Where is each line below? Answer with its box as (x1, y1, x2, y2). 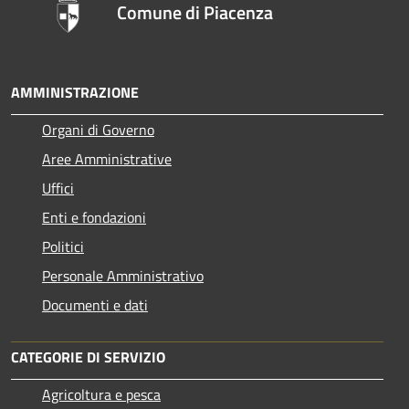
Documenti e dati (42, 293, 148, 316)
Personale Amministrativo (42, 264, 204, 287)
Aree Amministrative (42, 147, 172, 170)
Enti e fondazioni (42, 205, 146, 228)
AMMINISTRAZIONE (11, 80, 139, 103)
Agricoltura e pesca (42, 383, 161, 405)
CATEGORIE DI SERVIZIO (11, 345, 165, 368)
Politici (42, 235, 84, 257)
